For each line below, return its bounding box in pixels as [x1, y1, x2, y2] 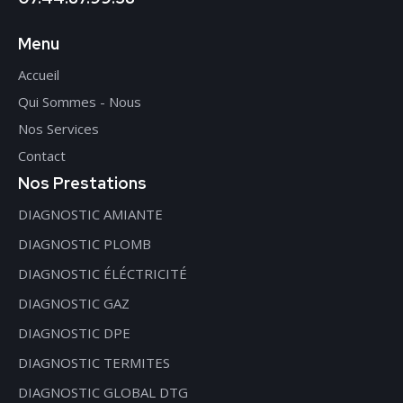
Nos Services [18, 120, 99, 139]
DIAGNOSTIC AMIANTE [18, 205, 163, 224]
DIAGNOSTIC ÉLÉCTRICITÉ [18, 264, 187, 283]
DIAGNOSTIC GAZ [18, 294, 130, 313]
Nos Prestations [18, 173, 147, 194]
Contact [18, 147, 66, 166]
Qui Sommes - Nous [18, 93, 141, 112]
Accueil [18, 66, 59, 85]
